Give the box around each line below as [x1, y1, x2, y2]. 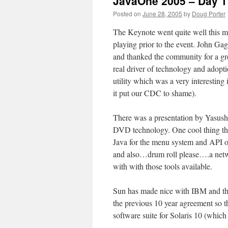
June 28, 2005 [142, 9, 182, 18]
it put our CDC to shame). [113, 88, 196, 98]
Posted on [113, 9, 141, 18]
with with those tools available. [113, 161, 212, 172]
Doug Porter [192, 9, 225, 18]
